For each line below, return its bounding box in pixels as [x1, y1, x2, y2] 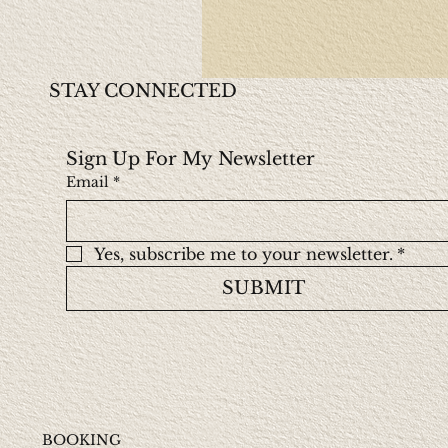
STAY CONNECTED [48, 80, 237, 103]
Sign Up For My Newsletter [66, 148, 315, 171]
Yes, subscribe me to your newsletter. [94, 244, 393, 265]
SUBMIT [222, 277, 306, 300]
